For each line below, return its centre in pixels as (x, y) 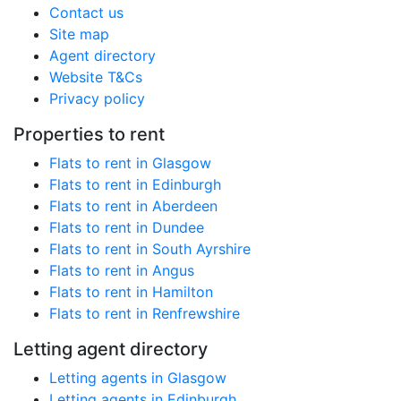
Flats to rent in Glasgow (130, 163)
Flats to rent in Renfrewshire (145, 313)
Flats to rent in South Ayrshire (150, 249)
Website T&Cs (96, 77)
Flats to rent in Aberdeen (133, 206)
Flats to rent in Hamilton (131, 292)
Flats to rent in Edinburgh (135, 184)
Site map (79, 34)
